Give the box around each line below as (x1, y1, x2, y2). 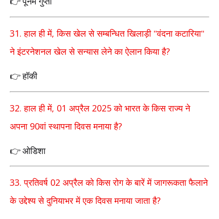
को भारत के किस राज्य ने (111, 103, 190, 113)
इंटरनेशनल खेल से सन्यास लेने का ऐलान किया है (17, 47, 166, 57)
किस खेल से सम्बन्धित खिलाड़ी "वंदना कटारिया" (57, 29, 204, 39)
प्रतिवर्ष (24, 178, 50, 188)
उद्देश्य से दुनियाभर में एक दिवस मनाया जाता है (19, 196, 157, 206)
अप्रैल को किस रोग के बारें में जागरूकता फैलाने (60, 178, 208, 188)
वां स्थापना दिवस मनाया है (40, 121, 118, 131)
